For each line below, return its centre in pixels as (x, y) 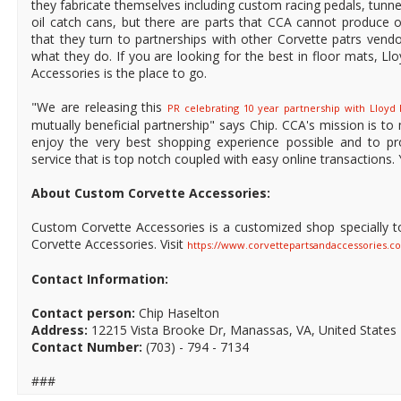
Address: (60, 330)
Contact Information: (100, 279)
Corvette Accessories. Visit (109, 244)
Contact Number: (87, 347)
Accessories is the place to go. (119, 73)
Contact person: (83, 313)
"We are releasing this (99, 107)
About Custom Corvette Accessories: (151, 193)
